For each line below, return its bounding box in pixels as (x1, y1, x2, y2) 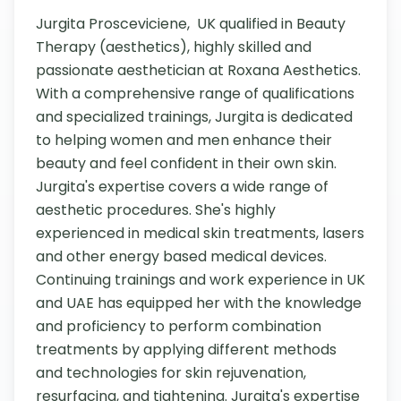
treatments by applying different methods (36, 339, 337, 360)
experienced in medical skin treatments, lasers (36, 223, 364, 243)
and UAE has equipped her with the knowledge (36, 293, 362, 313)
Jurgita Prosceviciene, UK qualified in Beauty (36, 13, 346, 34)
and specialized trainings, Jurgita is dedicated (36, 107, 353, 127)
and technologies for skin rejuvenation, (36, 363, 306, 383)
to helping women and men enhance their (36, 130, 332, 150)
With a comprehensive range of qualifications (36, 83, 354, 104)
